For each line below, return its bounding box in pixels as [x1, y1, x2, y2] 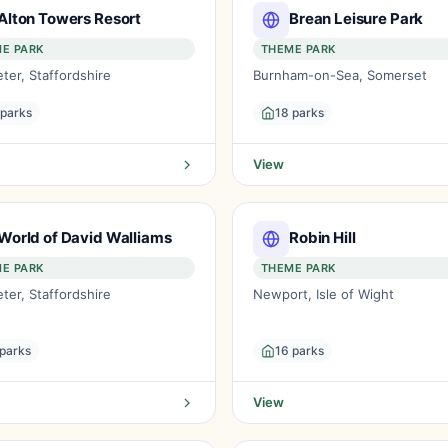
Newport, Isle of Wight [253, 286, 394, 302]
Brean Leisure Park [289, 8, 424, 28]
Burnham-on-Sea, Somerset [253, 67, 427, 83]
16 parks [275, 343, 324, 358]
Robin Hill [289, 227, 356, 247]
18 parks [275, 105, 324, 120]
